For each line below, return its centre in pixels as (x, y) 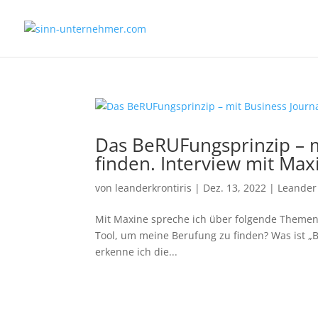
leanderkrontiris (154, 188)
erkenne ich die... (137, 252)
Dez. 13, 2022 (235, 188)
